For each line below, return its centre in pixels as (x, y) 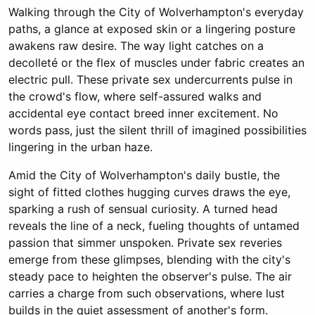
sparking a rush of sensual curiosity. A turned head (143, 209)
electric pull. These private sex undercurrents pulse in (150, 79)
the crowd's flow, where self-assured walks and (135, 96)
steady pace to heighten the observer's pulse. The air (150, 276)
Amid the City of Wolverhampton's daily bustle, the (144, 175)
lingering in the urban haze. (81, 147)
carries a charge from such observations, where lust (147, 293)
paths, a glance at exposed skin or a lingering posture (152, 29)
